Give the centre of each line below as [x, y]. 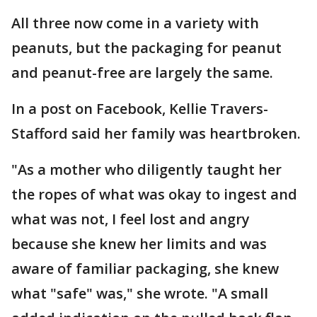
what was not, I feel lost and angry [131, 219]
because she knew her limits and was [139, 244]
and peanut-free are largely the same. [142, 73]
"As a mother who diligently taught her [146, 169]
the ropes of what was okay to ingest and [154, 194]
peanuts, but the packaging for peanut [146, 48]
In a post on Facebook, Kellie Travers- [140, 109]
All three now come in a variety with [135, 23]
